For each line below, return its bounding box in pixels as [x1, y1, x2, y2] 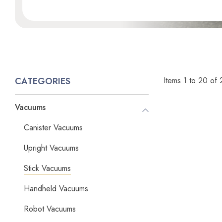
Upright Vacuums [24, 142, 79, 154]
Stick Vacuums [24, 163, 71, 174]
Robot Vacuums [24, 203, 76, 215]
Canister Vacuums [24, 122, 83, 133]
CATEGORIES [15, 75, 70, 88]
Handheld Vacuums [24, 183, 88, 194]
